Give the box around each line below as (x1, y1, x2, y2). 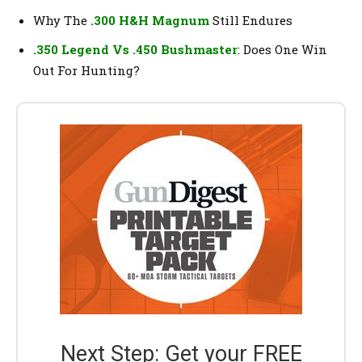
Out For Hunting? (33, 61, 140, 78)
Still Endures (209, 11, 293, 28)
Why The (33, 11, 90, 28)
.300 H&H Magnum (90, 11, 209, 28)
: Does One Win (238, 40, 327, 57)
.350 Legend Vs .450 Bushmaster (33, 40, 238, 57)
